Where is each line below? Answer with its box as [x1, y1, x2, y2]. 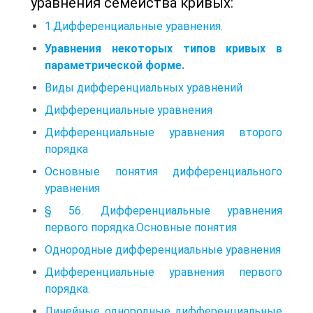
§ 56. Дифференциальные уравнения [45, 204, 282, 218]
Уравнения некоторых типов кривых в [45, 42, 282, 56]
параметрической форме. [45, 59, 184, 73]
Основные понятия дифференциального [45, 165, 282, 179]
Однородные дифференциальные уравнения [45, 243, 281, 257]
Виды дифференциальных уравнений [45, 81, 242, 95]
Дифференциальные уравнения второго [45, 126, 282, 140]
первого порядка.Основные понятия [45, 221, 237, 235]
